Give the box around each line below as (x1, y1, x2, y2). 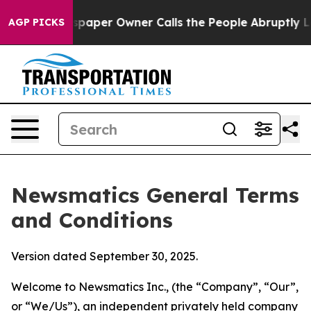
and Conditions (11, 207, 173, 233)
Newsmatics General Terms (11, 182, 299, 208)
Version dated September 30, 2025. (11, 249, 198, 263)
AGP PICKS (8, 16, 65, 28)
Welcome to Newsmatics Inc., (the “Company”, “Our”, (11, 280, 299, 294)
